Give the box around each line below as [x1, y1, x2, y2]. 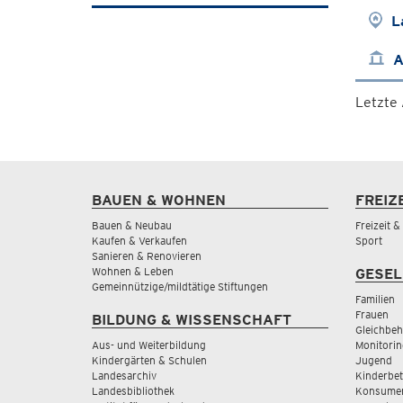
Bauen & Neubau [92, 219, 172, 232]
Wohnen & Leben [92, 264, 174, 278]
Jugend [354, 354, 392, 367]
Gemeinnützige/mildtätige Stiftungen [92, 280, 268, 293]
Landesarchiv [92, 369, 157, 382]
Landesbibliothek [92, 384, 175, 398]
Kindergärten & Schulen [92, 354, 207, 367]
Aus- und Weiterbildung [92, 338, 206, 352]
